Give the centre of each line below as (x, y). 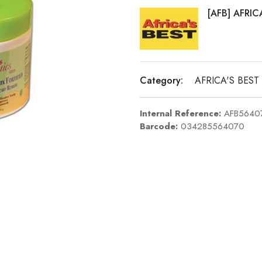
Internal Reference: (182, 114)
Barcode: (160, 127)
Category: (161, 81)
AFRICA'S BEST (227, 81)
